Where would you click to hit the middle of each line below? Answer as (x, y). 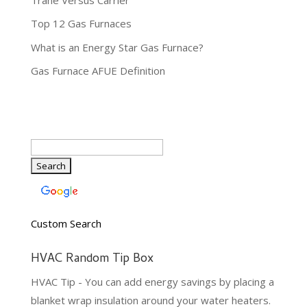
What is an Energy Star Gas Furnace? (117, 47)
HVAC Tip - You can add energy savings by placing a (152, 282)
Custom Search (66, 224)
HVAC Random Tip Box (92, 260)
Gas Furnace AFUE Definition (98, 71)
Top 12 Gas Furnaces (81, 24)
